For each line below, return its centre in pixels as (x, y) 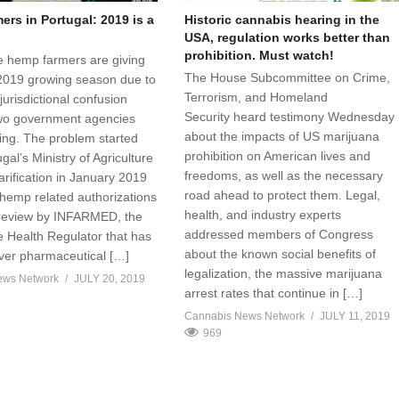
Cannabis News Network (245, 316)
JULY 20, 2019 (109, 278)
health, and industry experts (263, 214)
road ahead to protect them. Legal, (283, 195)
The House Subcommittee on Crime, (288, 77)
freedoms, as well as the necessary (284, 175)
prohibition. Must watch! (260, 55)
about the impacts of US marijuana (282, 136)
